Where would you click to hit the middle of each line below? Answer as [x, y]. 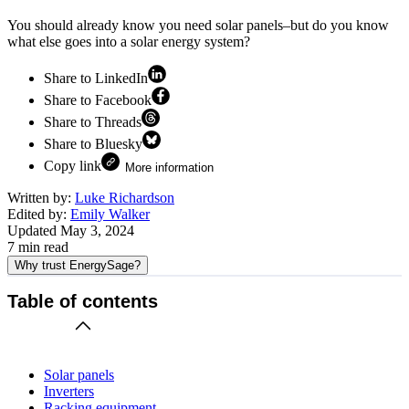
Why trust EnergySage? [78, 265]
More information [169, 167]
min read [42, 246]
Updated [34, 230]
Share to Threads [93, 121]
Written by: [41, 197]
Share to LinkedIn [96, 78]
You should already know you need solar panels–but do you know [198, 25]
